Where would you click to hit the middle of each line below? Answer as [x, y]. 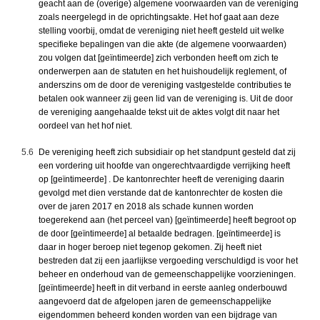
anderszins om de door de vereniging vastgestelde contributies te [165, 85]
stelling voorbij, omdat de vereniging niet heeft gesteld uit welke [161, 30]
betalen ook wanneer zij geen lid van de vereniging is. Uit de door [166, 98]
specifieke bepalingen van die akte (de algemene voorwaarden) [162, 44]
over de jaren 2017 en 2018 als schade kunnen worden [146, 206]
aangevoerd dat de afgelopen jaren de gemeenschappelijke [155, 301]
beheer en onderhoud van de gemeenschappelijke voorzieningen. [167, 274]
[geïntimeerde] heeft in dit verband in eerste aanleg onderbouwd [163, 287]
